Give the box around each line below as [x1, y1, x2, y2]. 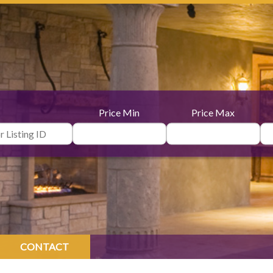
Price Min [99, 106, 140, 118]
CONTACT [20, 241, 69, 252]
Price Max [191, 106, 235, 118]
